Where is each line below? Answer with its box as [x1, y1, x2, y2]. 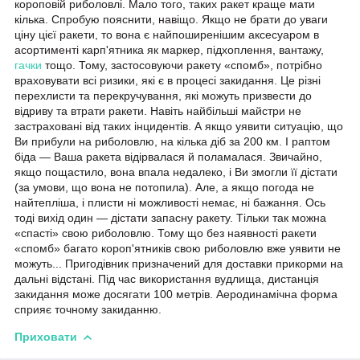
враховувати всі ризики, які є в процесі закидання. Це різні [14, 73, 321, 87]
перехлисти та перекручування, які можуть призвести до [14, 88, 312, 102]
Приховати [14, 329, 77, 343]
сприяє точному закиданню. [14, 302, 162, 316]
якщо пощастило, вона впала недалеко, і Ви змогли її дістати [14, 165, 337, 178]
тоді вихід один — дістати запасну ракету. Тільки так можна [14, 211, 326, 224]
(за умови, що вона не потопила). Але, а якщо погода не [14, 180, 314, 194]
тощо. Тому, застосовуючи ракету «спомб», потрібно [42, 58, 322, 72]
